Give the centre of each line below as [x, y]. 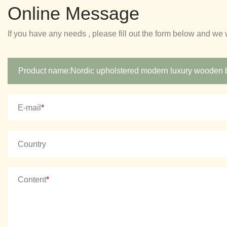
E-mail [29, 107]
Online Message [73, 13]
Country [32, 144]
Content [32, 180]
